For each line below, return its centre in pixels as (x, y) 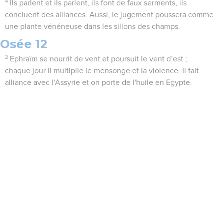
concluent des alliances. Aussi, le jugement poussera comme (109, 15)
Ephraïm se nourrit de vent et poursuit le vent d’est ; (99, 59)
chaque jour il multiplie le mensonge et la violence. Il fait (102, 71)
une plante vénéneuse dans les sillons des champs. (93, 27)
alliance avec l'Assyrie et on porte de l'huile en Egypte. (98, 83)
